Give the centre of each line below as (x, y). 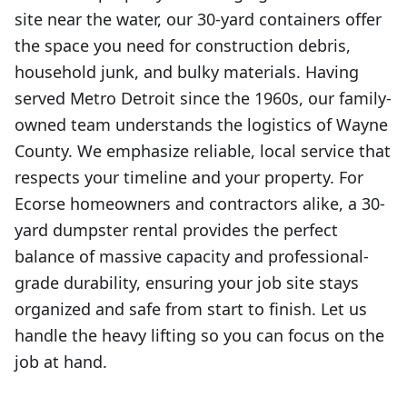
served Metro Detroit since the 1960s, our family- (203, 98)
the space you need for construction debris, (183, 45)
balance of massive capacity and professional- (192, 256)
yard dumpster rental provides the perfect (176, 230)
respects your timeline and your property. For (189, 177)
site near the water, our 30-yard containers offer (198, 19)
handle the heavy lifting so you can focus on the (199, 335)
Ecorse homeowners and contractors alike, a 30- (200, 203)
